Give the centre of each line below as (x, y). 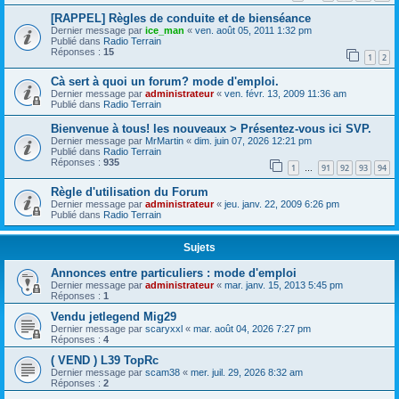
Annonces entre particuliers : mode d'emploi (174, 273)
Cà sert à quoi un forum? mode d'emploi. (165, 81)
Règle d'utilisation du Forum (130, 191)
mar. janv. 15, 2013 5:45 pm (284, 285)
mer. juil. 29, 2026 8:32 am (247, 372)
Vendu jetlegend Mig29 (114, 316)
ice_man (165, 31)
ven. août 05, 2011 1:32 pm (253, 31)
